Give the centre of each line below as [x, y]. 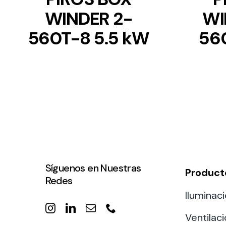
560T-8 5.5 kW [89, 39]
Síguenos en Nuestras [93, 168]
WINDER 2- [89, 19]
